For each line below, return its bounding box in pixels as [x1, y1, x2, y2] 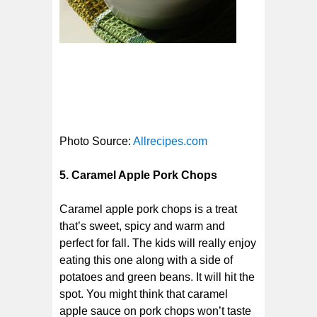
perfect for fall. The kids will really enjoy [59, 236, 256, 249]
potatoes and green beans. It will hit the [59, 270, 255, 283]
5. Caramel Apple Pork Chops [59, 168, 217, 181]
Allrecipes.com [133, 134, 207, 147]
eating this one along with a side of [59, 253, 233, 266]
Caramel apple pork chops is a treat [59, 202, 237, 215]
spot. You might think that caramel [59, 287, 228, 300]
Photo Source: [59, 134, 133, 147]
